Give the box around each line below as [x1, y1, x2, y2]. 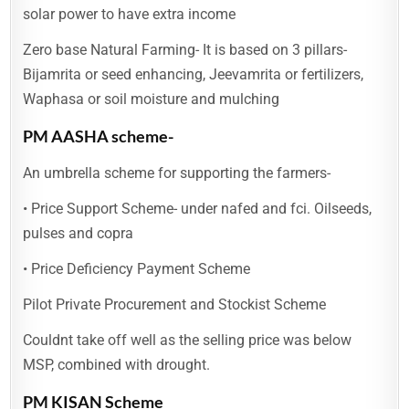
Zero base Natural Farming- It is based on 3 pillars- [23, 41, 348, 58]
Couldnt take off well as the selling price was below [23, 331, 352, 349]
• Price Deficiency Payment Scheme [23, 260, 251, 278]
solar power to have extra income [23, 5, 236, 23]
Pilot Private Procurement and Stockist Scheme [23, 296, 327, 313]
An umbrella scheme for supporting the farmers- [23, 164, 331, 182]
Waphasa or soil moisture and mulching [23, 90, 280, 108]
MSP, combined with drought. [23, 356, 211, 373]
